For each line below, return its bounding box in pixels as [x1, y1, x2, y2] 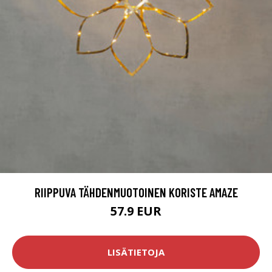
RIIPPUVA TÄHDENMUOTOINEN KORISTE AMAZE [34, 184, 238, 200]
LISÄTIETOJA [107, 246, 165, 259]
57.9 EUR [110, 202, 161, 219]
